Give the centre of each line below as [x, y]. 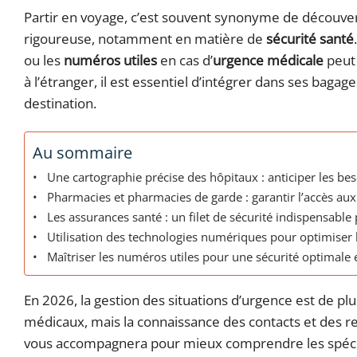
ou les [44, 61]
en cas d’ [185, 61]
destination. [60, 104]
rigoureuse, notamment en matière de [145, 39]
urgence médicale [268, 61]
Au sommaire [82, 153]
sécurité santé [310, 39]
